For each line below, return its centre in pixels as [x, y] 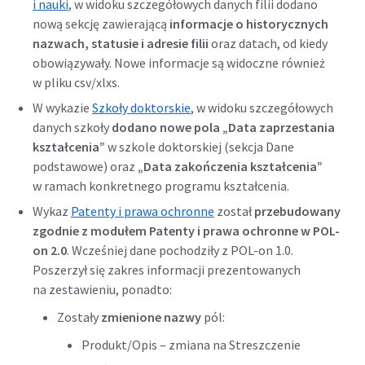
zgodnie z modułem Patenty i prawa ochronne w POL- [186, 231]
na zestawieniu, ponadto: [102, 289]
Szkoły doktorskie [141, 108]
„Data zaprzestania [279, 127]
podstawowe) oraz [85, 166]
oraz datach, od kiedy [269, 43]
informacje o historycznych [249, 24]
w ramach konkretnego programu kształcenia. [161, 186]
